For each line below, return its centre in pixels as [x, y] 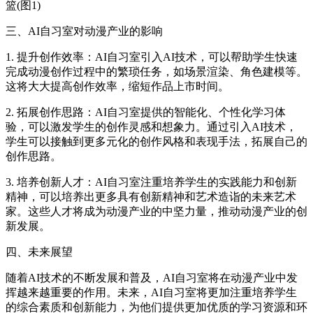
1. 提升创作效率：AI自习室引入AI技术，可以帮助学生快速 [152, 57]
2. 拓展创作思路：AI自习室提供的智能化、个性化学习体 [146, 112]
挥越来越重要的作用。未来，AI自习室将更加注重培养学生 [151, 293]
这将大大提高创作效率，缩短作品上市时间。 [117, 87]
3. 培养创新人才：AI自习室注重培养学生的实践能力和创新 [151, 182]
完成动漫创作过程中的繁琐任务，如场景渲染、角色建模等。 [156, 72]
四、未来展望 [39, 252]
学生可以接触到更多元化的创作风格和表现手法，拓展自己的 [156, 142]
